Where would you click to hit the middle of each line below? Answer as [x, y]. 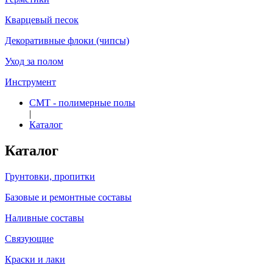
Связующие [29, 238]
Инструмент [30, 82]
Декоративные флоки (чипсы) [67, 41]
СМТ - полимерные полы [82, 103]
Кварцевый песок [42, 20]
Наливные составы [44, 218]
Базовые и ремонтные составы [68, 197]
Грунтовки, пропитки [50, 176]
